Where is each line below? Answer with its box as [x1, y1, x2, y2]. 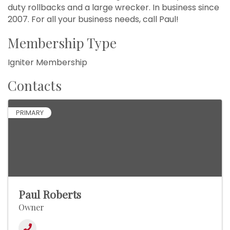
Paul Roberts [18, 187, 81, 202]
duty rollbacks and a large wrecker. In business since [8, 2, 219, 14]
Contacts [8, 76, 62, 95]
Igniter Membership [8, 56, 87, 69]
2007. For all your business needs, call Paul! [8, 13, 179, 26]
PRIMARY [16, 108, 44, 118]
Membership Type [8, 34, 117, 52]
